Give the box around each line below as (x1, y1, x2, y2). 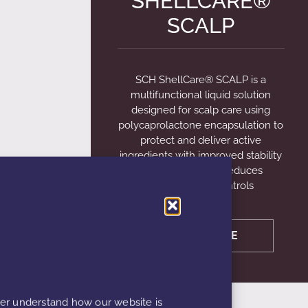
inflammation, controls (148, 179, 254, 192)
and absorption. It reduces (139, 164, 263, 177)
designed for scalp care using (131, 104, 271, 117)
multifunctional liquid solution (131, 89, 272, 102)
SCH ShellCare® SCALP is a (135, 74, 267, 87)
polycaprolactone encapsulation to (118, 119, 284, 132)
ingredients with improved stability (120, 149, 283, 162)
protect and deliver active (140, 134, 262, 147)
